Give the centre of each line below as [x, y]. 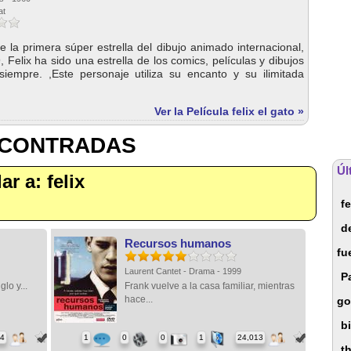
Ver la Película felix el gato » [229, 111]
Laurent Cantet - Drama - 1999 [184, 271]
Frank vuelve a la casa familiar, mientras [209, 286]
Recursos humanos [177, 243]
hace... [138, 299]
